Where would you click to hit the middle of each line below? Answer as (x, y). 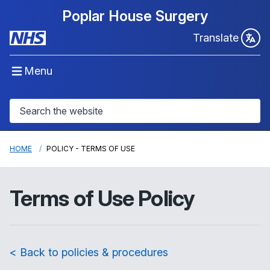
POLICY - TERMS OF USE (91, 149)
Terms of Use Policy (102, 198)
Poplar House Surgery (135, 16)
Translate (216, 38)
